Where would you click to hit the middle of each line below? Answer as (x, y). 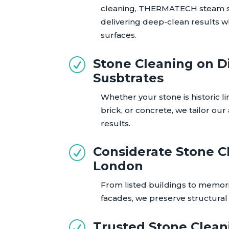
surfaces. (119, 35)
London (118, 166)
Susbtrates (129, 78)
